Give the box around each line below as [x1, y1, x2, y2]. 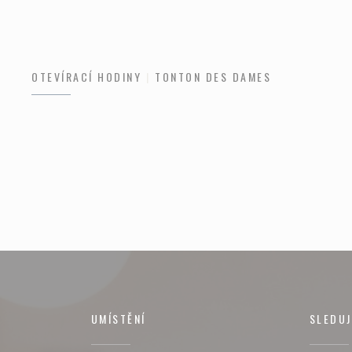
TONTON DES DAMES [155, 68, 272, 85]
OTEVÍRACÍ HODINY [31, 68, 142, 85]
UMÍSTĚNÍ [90, 310, 146, 327]
